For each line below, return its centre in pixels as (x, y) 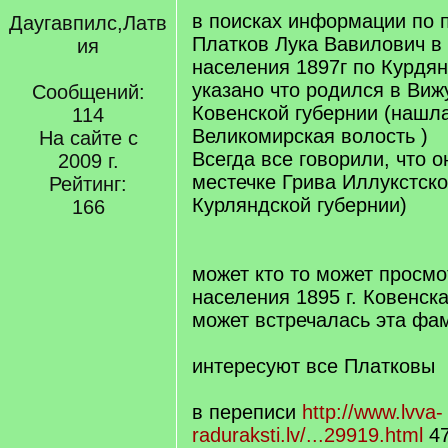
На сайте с (88, 138)
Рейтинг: (88, 184)
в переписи (247, 412)
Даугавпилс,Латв (88, 23)
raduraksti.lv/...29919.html (307, 435)
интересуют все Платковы (313, 366)
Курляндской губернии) (299, 205)
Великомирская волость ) (310, 136)
